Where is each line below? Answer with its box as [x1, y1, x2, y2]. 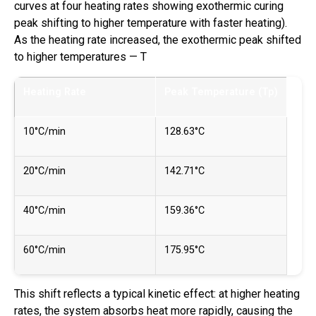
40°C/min [23, 204, 66, 217]
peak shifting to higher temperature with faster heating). [14, 16, 287, 30]
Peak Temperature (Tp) [164, 85, 278, 98]
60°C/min [23, 243, 66, 256]
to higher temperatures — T [14, 49, 147, 63]
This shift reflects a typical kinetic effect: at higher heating [14, 286, 300, 300]
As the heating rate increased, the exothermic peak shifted [14, 32, 301, 47]
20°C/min [23, 164, 66, 177]
